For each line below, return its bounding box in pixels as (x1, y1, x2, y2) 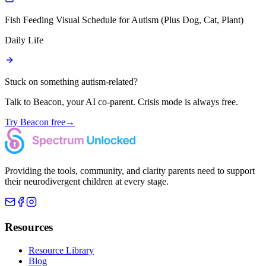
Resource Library (28, 245, 94, 255)
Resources (5, 221, 53, 234)
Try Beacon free (5, 117, 65, 128)
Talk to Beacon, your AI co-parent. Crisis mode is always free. (5, 97, 238, 107)
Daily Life (5, 35, 43, 46)
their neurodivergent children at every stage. (5, 176, 169, 187)
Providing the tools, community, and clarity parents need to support (5, 166, 255, 176)
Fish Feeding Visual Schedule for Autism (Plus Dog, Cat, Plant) (5, 15, 243, 26)
